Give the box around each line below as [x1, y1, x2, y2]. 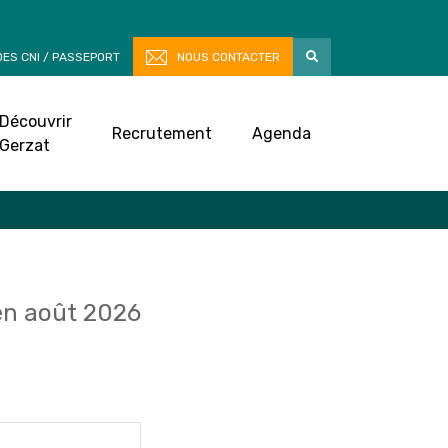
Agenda [252, 123, 311, 143]
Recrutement [112, 123, 212, 143]
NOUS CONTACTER [177, 50, 280, 64]
